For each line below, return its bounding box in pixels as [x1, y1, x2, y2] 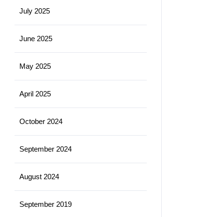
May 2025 [19, 62, 51, 70]
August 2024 [19, 172, 59, 181]
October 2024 [19, 117, 62, 125]
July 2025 [19, 6, 50, 15]
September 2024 [19, 144, 72, 153]
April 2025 [19, 89, 51, 98]
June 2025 [19, 34, 52, 43]
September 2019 [19, 200, 72, 208]
